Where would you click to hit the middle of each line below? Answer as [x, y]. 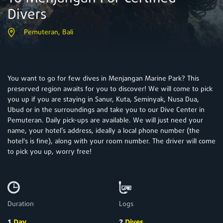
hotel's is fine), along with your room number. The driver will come [111, 141]
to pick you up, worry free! [50, 152]
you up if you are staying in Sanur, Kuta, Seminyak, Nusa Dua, [103, 100]
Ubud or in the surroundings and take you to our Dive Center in [106, 110]
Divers [27, 15]
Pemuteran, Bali [49, 32]
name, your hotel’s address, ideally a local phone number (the [104, 131]
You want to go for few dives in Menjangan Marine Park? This [103, 79]
